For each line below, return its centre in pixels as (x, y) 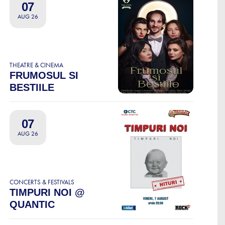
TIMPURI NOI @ (47, 192)
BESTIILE (32, 87)
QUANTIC (32, 204)
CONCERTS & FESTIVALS (42, 182)
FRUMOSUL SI (44, 75)
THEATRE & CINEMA (36, 65)
